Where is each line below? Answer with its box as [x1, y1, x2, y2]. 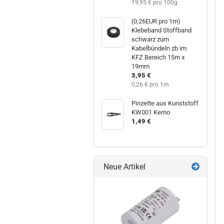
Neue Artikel [101, 161, 145, 171]
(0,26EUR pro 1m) [131, 17, 181, 25]
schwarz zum [131, 35, 169, 43]
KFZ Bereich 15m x [131, 53, 185, 61]
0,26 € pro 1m [131, 80, 169, 88]
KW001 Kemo [131, 108, 170, 116]
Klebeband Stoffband [131, 26, 192, 34]
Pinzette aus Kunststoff [131, 99, 199, 107]
